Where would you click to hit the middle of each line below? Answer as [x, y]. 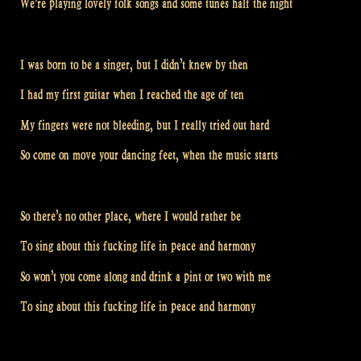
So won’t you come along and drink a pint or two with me [145, 276]
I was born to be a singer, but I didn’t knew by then [134, 64]
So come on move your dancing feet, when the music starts [149, 156]
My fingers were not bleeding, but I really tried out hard [145, 125]
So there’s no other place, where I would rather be [131, 216]
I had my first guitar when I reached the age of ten [132, 95]
